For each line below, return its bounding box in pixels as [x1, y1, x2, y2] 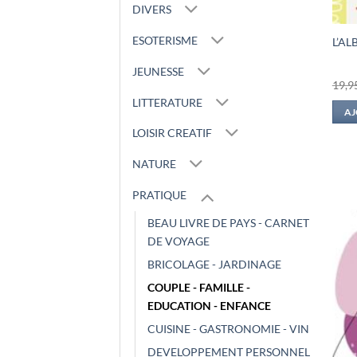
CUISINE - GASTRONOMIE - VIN [147, 322, 309, 336]
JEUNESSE [132, 64, 184, 78]
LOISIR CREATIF [132, 126, 212, 140]
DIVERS [132, 2, 171, 17]
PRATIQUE [132, 188, 186, 202]
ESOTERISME [132, 33, 198, 48]
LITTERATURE [132, 95, 202, 109]
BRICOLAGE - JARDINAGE [147, 257, 281, 272]
